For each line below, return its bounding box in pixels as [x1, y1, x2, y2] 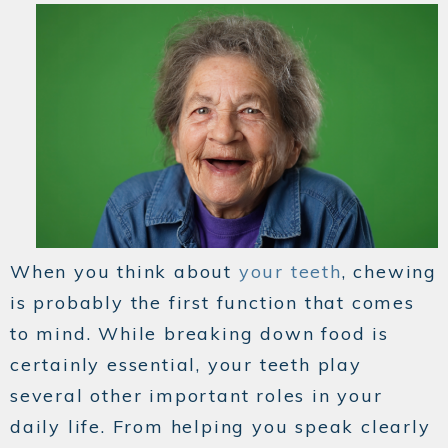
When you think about [10, 260, 239, 284]
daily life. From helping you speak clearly [10, 415, 431, 439]
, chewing [341, 260, 438, 284]
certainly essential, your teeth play [10, 353, 362, 377]
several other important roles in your [10, 384, 383, 408]
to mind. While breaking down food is [10, 322, 389, 346]
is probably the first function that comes [10, 291, 415, 315]
